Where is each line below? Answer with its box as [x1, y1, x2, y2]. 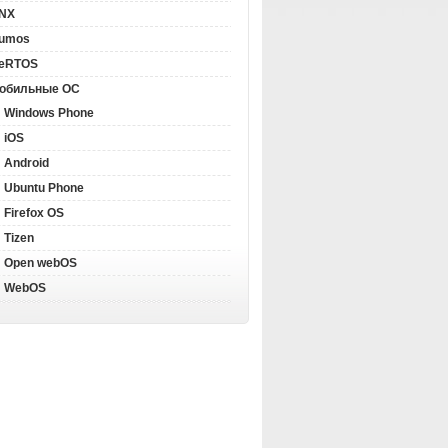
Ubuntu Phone [3, 181, 84, 195]
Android [3, 156, 49, 170]
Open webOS [3, 256, 77, 270]
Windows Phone [3, 106, 94, 120]
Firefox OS [3, 206, 64, 220]
